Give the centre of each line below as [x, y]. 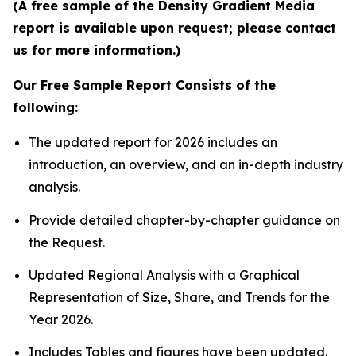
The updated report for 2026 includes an [153, 143]
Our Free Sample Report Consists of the [144, 85]
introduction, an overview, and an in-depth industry [186, 165]
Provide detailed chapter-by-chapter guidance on [184, 220]
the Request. [67, 242]
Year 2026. [61, 320]
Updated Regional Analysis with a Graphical [164, 275]
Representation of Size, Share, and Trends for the [179, 298]
